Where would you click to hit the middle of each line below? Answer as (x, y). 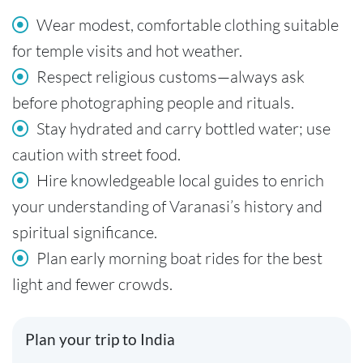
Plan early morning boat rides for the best (179, 258)
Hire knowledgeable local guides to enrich (180, 181)
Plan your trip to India (100, 340)
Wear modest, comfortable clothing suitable (188, 25)
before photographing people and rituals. (153, 103)
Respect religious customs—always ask (171, 77)
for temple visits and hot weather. (127, 51)
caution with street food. (96, 155)
